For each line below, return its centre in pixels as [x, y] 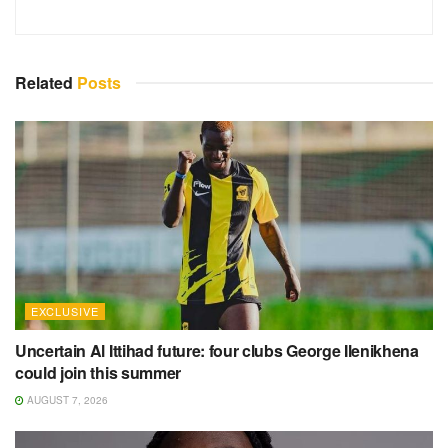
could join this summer [98, 372]
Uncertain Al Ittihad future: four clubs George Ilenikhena [217, 350]
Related [44, 82]
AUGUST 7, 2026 [66, 399]
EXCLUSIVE [65, 310]
